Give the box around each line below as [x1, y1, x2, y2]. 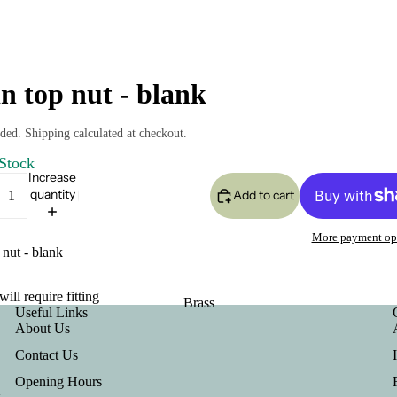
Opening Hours [15, 374, 103, 390]
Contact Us [15, 347, 79, 363]
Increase [28, 168, 77, 185]
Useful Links [15, 305, 89, 321]
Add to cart [233, 187, 294, 204]
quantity [29, 185, 75, 202]
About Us [15, 321, 71, 337]
